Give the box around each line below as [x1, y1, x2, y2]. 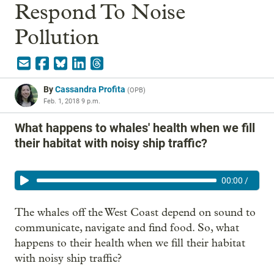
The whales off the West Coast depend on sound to [15, 206, 256, 219]
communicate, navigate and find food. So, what [15, 221, 239, 234]
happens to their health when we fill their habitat [15, 236, 245, 250]
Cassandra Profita [55, 84, 125, 94]
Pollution [15, 24, 99, 50]
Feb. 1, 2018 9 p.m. [43, 97, 100, 105]
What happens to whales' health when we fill [15, 120, 255, 135]
